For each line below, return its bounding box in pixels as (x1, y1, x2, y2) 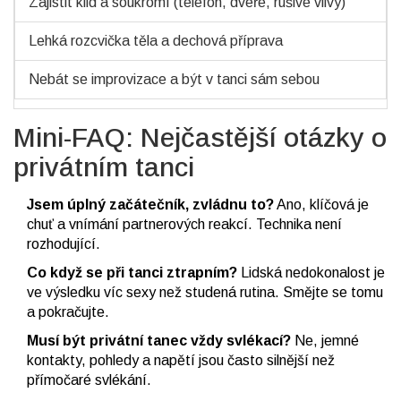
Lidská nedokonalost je (237, 265, 385, 281)
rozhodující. (27, 236, 100, 252)
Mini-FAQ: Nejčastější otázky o (13, 123, 387, 153)
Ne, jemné (291, 333, 359, 349)
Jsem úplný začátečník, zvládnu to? (27, 197, 274, 213)
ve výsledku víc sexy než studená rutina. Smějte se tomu (27, 285, 383, 301)
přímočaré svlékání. (27, 372, 151, 388)
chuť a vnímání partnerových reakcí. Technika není (27, 217, 342, 233)
